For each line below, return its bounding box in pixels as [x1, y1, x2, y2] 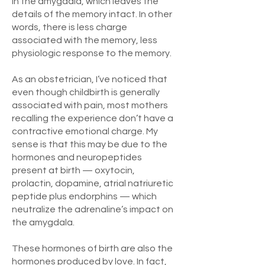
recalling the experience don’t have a [12, 113, 173, 123]
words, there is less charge [12, 22, 127, 32]
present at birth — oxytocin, [12, 165, 135, 175]
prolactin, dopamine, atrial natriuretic [12, 178, 173, 188]
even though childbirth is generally [12, 87, 160, 97]
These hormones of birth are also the [12, 243, 173, 253]
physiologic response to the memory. [12, 48, 173, 58]
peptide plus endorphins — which [12, 191, 157, 201]
